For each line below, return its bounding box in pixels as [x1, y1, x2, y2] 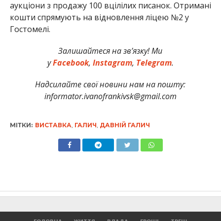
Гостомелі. [9, 24, 50, 35]
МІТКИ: [9, 121, 33, 129]
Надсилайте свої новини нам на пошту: [35, 79, 186, 90]
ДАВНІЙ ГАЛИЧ [99, 121, 150, 129]
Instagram [90, 57, 132, 69]
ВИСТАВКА [35, 121, 72, 129]
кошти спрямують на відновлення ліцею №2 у [9, 12, 189, 23]
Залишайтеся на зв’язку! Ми [58, 45, 163, 57]
